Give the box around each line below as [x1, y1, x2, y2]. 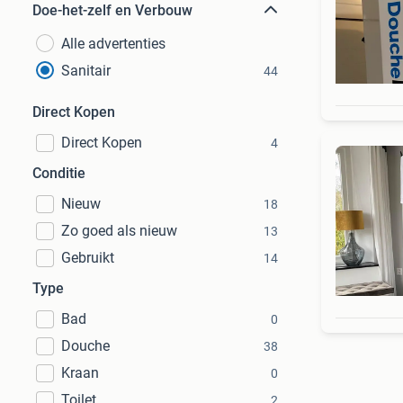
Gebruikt [61, 249, 114, 266]
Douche [61, 337, 110, 354]
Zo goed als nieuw [61, 222, 177, 239]
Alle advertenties [61, 35, 166, 52]
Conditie [32, 165, 85, 182]
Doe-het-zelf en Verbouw [32, 2, 193, 19]
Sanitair [61, 62, 111, 79]
